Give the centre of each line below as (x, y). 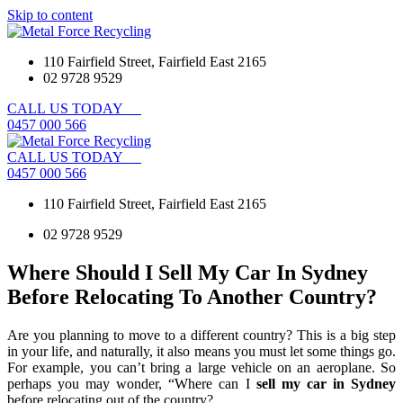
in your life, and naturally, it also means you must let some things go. (201, 351)
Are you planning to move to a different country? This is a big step (201, 335)
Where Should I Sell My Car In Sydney (188, 272)
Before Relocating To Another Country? (192, 296)
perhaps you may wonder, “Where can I (132, 383)
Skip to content (50, 15)
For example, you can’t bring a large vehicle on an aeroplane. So (201, 367)
